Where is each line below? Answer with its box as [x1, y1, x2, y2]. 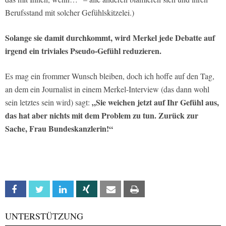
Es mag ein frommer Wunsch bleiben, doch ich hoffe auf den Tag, [5, 70, 214, 81]
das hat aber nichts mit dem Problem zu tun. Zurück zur [5, 109, 198, 121]
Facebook [25, 185, 55, 194]
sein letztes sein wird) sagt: [5, 96, 92, 107]
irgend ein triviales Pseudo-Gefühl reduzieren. [5, 44, 161, 56]
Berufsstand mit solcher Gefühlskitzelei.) [5, 7, 134, 18]
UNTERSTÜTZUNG [5, 209, 83, 222]
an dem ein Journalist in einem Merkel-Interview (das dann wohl [5, 83, 209, 94]
